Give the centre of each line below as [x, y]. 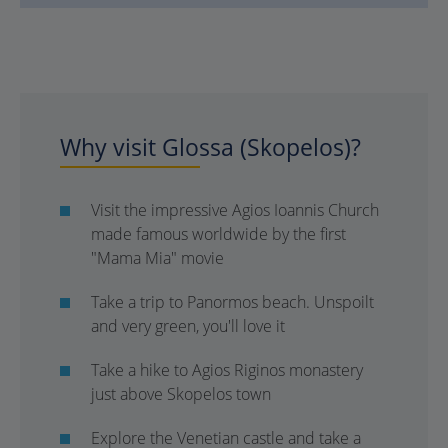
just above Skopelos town [181, 394]
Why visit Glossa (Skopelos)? [210, 147]
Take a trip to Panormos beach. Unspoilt [232, 302]
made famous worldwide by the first [218, 234]
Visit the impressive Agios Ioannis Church [235, 210]
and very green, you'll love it [188, 326]
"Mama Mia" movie [157, 258]
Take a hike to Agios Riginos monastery [227, 370]
